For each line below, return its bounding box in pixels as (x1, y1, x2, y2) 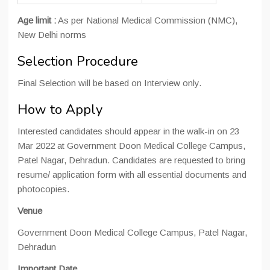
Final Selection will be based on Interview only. (17, 78, 201, 88)
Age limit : (17, 15, 56, 25)
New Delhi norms (17, 30, 86, 40)
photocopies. (17, 184, 69, 194)
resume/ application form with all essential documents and (17, 169, 246, 180)
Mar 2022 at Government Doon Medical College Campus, (17, 140, 245, 151)
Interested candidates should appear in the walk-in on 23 (17, 126, 239, 136)
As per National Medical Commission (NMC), (56, 15, 237, 25)
